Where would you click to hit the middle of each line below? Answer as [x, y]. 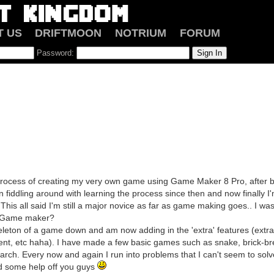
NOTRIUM [141, 33]
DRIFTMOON [68, 33]
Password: [55, 53]
